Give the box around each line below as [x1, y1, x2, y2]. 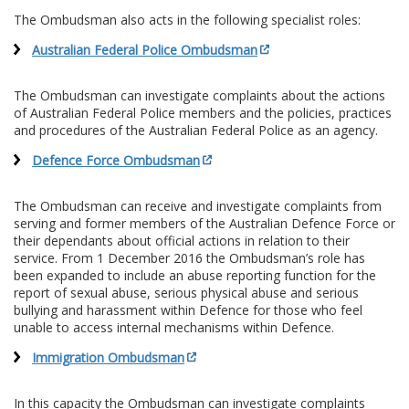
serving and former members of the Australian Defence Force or [14, 215, 395, 233]
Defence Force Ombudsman [32, 152, 200, 170]
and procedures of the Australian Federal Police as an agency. [14, 121, 378, 140]
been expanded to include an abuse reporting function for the [14, 267, 376, 285]
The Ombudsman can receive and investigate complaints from [14, 197, 382, 215]
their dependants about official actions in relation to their [14, 232, 350, 250]
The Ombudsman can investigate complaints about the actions [14, 87, 385, 105]
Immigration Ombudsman [32, 349, 184, 367]
